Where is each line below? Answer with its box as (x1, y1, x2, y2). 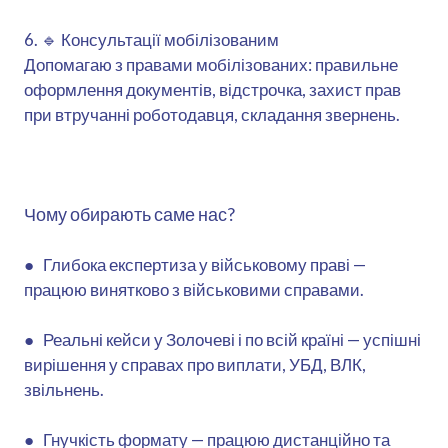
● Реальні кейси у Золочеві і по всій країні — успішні (24, 328, 421, 350)
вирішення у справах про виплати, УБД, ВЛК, (24, 353, 366, 375)
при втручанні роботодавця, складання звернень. (24, 103, 400, 125)
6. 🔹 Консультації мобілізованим (24, 28, 279, 50)
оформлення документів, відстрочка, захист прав (24, 78, 401, 100)
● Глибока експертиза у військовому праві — (24, 253, 366, 275)
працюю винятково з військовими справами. (24, 278, 364, 300)
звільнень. (24, 378, 104, 400)
